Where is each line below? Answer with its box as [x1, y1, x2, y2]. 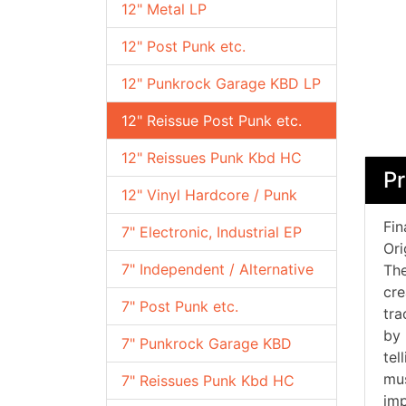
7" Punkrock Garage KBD [121, 334, 292, 353]
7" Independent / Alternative [121, 260, 314, 278]
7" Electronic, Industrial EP [121, 223, 302, 241]
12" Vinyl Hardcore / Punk [121, 186, 297, 204]
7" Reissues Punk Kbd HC [121, 372, 295, 390]
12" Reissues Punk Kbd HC [121, 149, 302, 167]
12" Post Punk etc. [121, 37, 246, 55]
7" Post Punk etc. [121, 297, 238, 315]
